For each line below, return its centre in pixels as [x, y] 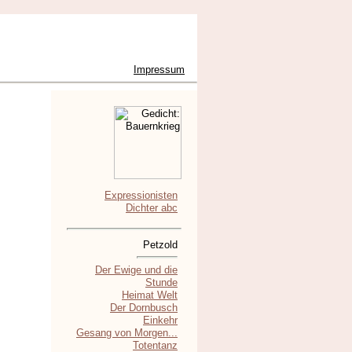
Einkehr [160, 320]
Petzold [160, 245]
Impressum [159, 70]
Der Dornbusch [144, 307]
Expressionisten [141, 195]
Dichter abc [152, 208]
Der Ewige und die [136, 269]
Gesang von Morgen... [127, 332]
